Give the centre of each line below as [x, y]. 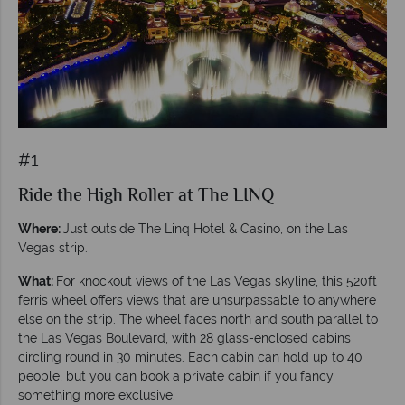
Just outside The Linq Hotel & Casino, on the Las [206, 228]
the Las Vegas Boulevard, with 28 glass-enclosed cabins [184, 338]
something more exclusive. [97, 395]
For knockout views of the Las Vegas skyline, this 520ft [217, 281]
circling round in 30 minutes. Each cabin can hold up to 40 [190, 357]
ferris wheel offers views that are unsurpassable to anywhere [197, 300]
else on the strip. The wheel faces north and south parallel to [198, 319]
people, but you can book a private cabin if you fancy [176, 376]
